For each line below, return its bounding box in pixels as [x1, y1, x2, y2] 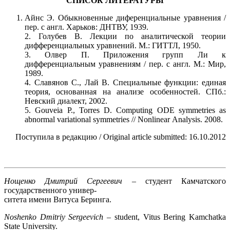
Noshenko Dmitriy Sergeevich [4, 212, 104, 221]
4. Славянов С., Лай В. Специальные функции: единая [25, 78, 226, 87]
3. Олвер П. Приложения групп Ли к [25, 50, 226, 59]
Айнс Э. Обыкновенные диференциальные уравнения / [25, 13, 226, 22]
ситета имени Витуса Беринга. [4, 195, 111, 204]
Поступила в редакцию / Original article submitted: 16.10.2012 [15, 132, 226, 141]
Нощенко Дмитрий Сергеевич [4, 176, 123, 185]
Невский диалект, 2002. [25, 96, 107, 105]
